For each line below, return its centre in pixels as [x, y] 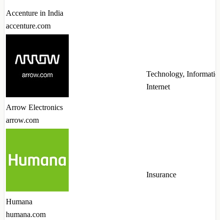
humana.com [26, 215]
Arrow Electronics [34, 108]
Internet [158, 87]
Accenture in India [35, 13]
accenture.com [28, 26]
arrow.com [22, 120]
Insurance [161, 175]
